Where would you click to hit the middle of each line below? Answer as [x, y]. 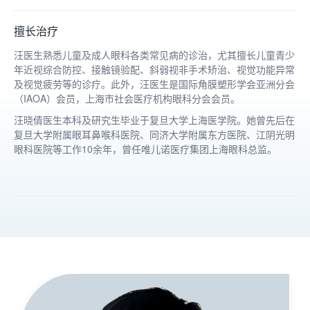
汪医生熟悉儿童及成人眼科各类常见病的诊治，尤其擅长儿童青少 [154, 55]
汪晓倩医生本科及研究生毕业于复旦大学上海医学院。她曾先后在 [154, 120]
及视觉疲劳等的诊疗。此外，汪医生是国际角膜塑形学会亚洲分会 [154, 84]
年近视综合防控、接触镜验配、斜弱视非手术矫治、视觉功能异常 [154, 70]
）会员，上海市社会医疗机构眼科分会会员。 [143, 99]
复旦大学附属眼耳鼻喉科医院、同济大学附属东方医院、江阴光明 [154, 135]
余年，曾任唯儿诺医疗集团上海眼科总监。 [185, 149]
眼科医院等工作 [48, 149]
